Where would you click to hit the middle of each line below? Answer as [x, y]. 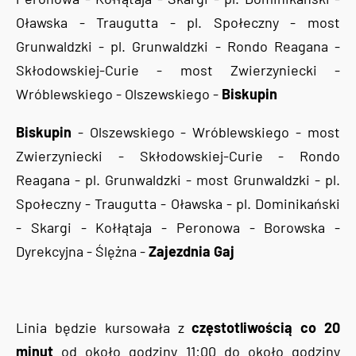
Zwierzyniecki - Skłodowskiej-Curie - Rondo [178, 155]
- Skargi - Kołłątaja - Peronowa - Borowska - [178, 227]
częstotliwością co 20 [266, 327]
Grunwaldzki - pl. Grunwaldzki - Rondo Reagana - [178, 46]
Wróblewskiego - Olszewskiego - [119, 93]
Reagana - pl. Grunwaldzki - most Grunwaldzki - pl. [178, 179]
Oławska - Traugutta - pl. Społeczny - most [178, 22]
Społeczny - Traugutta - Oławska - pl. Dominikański [178, 203]
